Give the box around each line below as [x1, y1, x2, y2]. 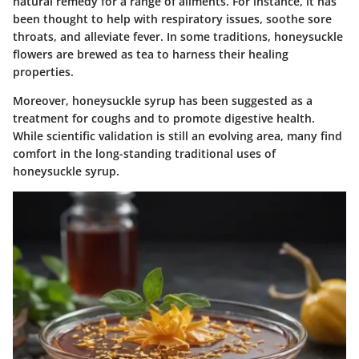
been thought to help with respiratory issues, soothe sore [13, 11, 332, 27]
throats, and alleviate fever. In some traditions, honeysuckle [13, 29, 343, 45]
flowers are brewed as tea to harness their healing [13, 46, 288, 63]
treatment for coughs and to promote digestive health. [13, 111, 315, 127]
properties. [13, 64, 74, 80]
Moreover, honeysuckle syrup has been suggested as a [13, 93, 313, 109]
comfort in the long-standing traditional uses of [13, 146, 276, 162]
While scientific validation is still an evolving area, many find [13, 128, 342, 144]
